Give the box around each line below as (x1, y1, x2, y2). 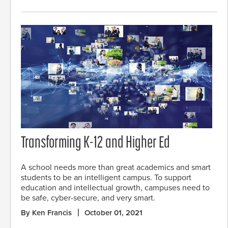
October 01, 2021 (84, 208, 142, 217)
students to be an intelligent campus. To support (21, 172, 191, 183)
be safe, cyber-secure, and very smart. (21, 192, 155, 203)
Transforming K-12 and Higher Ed (21, 135, 170, 152)
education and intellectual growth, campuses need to (21, 182, 210, 193)
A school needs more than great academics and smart (21, 162, 211, 173)
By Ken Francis (21, 208, 72, 217)
